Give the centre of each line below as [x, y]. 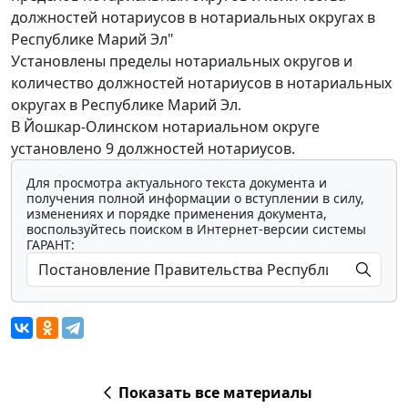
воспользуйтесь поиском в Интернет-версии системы [196, 229]
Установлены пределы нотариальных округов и [182, 61]
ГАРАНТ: [51, 244]
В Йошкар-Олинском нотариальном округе [165, 126]
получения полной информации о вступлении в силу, [195, 198]
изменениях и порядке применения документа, [177, 213]
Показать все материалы [215, 392]
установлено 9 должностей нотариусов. [153, 148]
